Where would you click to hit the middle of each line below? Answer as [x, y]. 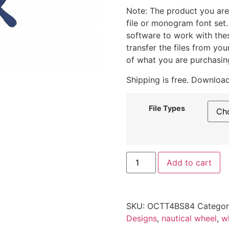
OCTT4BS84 [171, 206]
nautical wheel [189, 219]
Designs [141, 219]
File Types [167, 108]
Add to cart [189, 163]
